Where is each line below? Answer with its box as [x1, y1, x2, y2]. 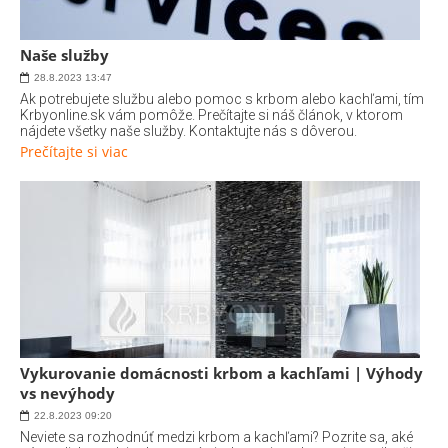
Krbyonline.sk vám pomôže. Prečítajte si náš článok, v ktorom [20, 107, 403, 123]
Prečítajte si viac [20, 142, 128, 161]
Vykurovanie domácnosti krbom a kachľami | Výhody [20, 363, 423, 383]
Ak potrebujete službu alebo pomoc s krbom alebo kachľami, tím [20, 91, 424, 107]
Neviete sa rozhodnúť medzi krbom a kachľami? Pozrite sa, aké [20, 429, 413, 445]
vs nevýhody [20, 383, 115, 403]
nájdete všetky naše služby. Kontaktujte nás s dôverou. [20, 123, 357, 139]
